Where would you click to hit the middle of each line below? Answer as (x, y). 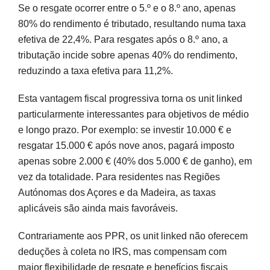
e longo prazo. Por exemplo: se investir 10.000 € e (125, 130)
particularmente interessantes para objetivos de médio (133, 114)
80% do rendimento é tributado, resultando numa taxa (132, 24)
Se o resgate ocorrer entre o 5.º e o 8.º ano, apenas (127, 8)
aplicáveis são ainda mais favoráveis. (98, 208)
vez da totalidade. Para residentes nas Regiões (119, 177)
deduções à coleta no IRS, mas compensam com (122, 251)
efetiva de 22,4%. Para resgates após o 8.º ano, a (123, 39)
